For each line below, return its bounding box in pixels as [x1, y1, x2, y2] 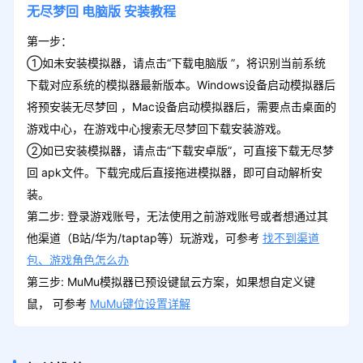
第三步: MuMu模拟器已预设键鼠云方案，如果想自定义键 [26, 274, 315, 288]
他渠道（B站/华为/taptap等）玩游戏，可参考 [26, 230, 263, 245]
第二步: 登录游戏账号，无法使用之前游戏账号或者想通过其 [26, 208, 328, 223]
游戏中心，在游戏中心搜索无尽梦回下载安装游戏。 [26, 121, 288, 135]
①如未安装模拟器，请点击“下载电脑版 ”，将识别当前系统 [26, 55, 326, 70]
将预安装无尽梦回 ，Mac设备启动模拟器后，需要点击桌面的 [26, 99, 336, 113]
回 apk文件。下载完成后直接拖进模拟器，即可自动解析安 [26, 164, 322, 179]
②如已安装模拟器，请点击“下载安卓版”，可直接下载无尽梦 [26, 143, 334, 157]
